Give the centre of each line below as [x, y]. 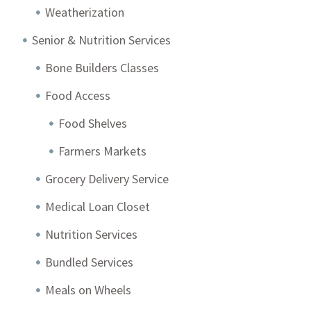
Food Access [78, 95]
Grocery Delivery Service [107, 179]
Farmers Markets [103, 151]
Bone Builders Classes [102, 68]
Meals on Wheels [89, 290]
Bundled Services [90, 262]
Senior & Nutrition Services [102, 40]
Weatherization [85, 12]
